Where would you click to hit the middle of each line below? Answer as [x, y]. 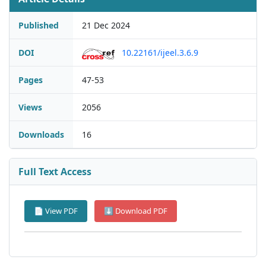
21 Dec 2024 [106, 26]
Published [39, 26]
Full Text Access [55, 172]
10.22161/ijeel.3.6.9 [160, 53]
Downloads [41, 135]
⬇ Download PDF [136, 211]
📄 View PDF [56, 211]
